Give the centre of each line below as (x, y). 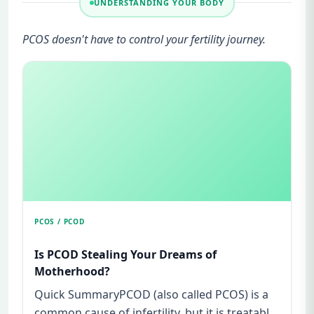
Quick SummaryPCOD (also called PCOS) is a (151, 294)
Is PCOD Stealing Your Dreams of (125, 254)
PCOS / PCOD (60, 221)
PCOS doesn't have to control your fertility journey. (144, 40)
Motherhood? (72, 271)
